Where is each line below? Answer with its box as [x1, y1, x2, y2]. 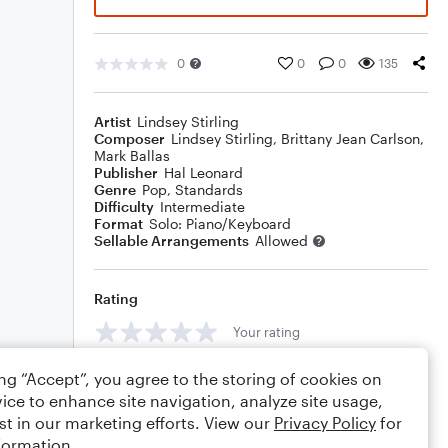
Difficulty [94, 198, 154, 215]
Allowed [255, 232, 308, 249]
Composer [94, 130, 165, 147]
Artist [94, 113, 131, 130]
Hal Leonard [164, 164, 243, 181]
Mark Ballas [94, 147, 170, 164]
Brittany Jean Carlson [281, 130, 420, 147]
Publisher [94, 164, 158, 181]
